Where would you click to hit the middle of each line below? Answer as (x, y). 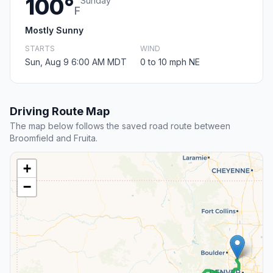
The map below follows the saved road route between (120, 126)
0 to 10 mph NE (170, 62)
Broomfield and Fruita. (54, 138)
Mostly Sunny (54, 30)
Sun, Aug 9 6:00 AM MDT (76, 62)
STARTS (40, 49)
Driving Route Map (60, 112)
